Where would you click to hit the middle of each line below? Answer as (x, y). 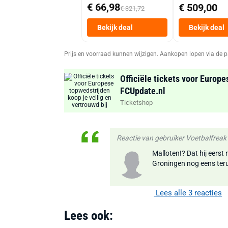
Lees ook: (89, 215)
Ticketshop (136, 102)
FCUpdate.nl (143, 91)
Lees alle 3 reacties (188, 193)
